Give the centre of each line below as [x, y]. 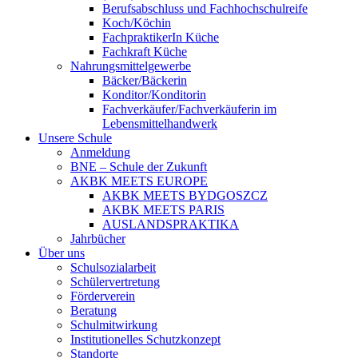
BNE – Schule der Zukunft [139, 167]
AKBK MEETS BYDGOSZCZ [185, 195]
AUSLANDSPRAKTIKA [171, 224]
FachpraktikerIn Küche [161, 37]
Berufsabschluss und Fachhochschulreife [205, 8]
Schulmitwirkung [114, 325]
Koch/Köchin [137, 23]
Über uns [62, 253]
